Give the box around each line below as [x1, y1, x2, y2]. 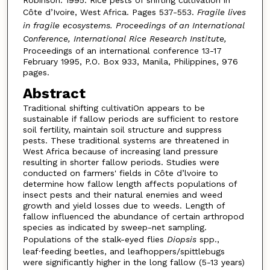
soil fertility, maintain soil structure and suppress [22, 125, 222, 135]
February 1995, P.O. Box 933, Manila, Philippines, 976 [22, 56, 238, 66]
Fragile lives [193, 7, 246, 17]
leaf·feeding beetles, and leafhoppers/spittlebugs [22, 246, 225, 257]
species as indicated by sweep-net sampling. [22, 222, 207, 233]
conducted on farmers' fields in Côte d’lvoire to [22, 168, 218, 178]
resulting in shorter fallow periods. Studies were [22, 157, 219, 168]
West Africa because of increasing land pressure [22, 146, 218, 157]
